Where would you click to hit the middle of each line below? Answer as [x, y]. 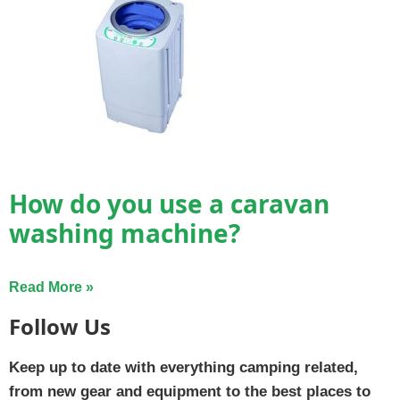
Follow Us [60, 326]
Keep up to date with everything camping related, [183, 367]
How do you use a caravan [169, 203]
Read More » [51, 287]
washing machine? [125, 233]
